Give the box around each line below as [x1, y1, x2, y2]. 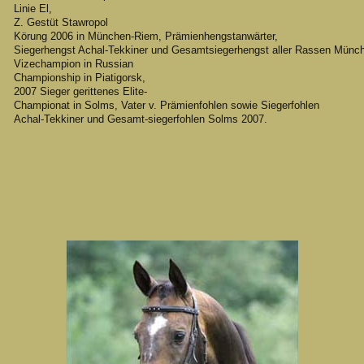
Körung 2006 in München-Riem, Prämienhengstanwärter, [14, 30, 278, 43]
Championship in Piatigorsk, [14, 71, 145, 84]
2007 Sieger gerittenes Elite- [14, 85, 147, 98]
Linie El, [14, 2, 52, 15]
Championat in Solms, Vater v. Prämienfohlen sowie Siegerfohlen [14, 99, 319, 112]
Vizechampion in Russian [14, 58, 133, 71]
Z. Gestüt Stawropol [14, 16, 108, 29]
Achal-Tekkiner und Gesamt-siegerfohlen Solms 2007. [14, 113, 267, 126]
